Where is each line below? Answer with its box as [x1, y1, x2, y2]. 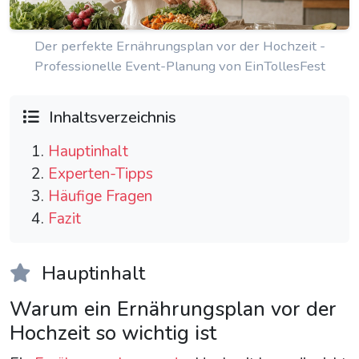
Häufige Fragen [48, 186, 152, 208]
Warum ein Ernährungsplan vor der [10, 295, 337, 324]
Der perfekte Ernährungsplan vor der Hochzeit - [34, 37, 325, 56]
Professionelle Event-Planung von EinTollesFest [34, 57, 325, 76]
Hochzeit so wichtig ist [10, 319, 216, 348]
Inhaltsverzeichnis [45, 107, 176, 129]
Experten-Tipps [48, 163, 153, 185]
